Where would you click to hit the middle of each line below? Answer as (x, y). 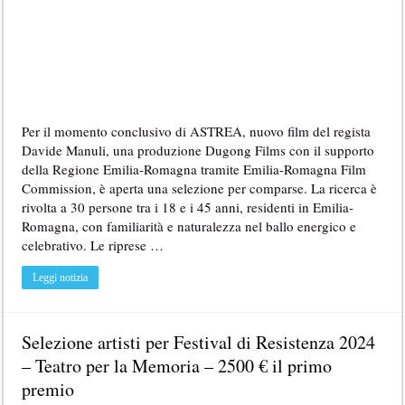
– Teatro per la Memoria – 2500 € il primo (177, 365)
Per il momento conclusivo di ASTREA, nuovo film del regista (197, 131)
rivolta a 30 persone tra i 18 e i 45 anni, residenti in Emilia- (188, 207)
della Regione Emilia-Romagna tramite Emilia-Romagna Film (194, 169)
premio (48, 389)
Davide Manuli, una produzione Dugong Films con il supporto (198, 150)
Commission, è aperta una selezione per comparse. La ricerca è (200, 188)
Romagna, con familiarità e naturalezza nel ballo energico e (189, 226)
